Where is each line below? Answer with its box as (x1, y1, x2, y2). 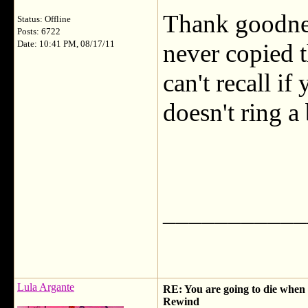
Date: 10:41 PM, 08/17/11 (17, 39, 115, 49)
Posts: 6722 (17, 27, 60, 36)
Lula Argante (17, 281, 74, 293)
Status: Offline (17, 14, 71, 24)
